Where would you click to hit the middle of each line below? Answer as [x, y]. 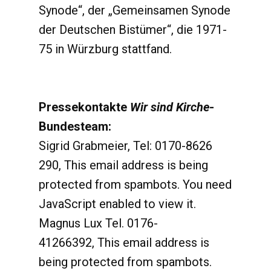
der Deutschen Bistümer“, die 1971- [133, 30]
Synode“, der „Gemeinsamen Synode [135, 10]
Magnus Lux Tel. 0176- [98, 223]
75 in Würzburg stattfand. [105, 49]
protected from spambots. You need [135, 184]
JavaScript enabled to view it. [117, 204]
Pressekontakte [84, 107]
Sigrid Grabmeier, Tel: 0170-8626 [126, 146]
